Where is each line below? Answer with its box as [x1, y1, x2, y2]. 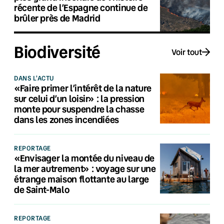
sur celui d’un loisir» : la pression [14, 92, 145, 104]
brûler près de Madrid [14, 11, 100, 24]
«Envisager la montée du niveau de [14, 151, 155, 164]
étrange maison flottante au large [14, 172, 149, 185]
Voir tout [171, 46, 202, 57]
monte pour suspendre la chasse [14, 102, 144, 115]
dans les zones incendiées [14, 113, 119, 125]
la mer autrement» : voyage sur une [14, 162, 156, 174]
